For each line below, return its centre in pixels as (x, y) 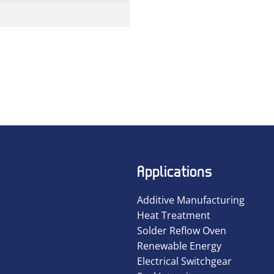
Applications (175, 171)
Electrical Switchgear (184, 261)
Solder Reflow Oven (182, 231)
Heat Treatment (174, 216)
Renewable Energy (179, 246)
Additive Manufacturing (191, 200)
